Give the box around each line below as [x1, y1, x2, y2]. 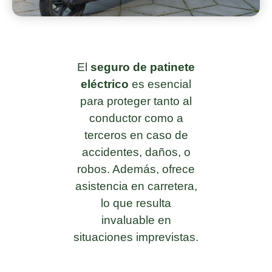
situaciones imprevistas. [73, 230, 199, 243]
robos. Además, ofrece [77, 162, 195, 175]
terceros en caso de [84, 128, 188, 141]
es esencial [129, 77, 191, 90]
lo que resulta [101, 196, 171, 209]
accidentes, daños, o [81, 145, 191, 158]
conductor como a [89, 111, 183, 124]
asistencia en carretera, [75, 179, 197, 192]
